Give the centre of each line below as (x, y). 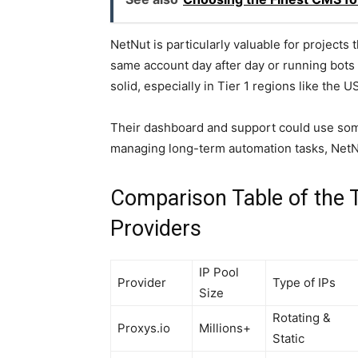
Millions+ (225, 328)
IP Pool (219, 272)
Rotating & (302, 318)
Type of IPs (304, 283)
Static (288, 339)
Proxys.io (144, 328)
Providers (156, 229)
